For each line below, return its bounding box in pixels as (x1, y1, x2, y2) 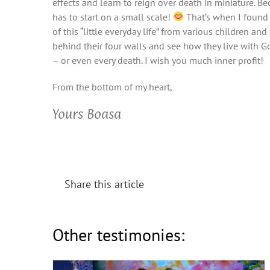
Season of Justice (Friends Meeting (78, 186, 240, 200)
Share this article (64, 177, 144, 192)
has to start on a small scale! (52, 10, 173, 23)
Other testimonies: (52, 224, 184, 246)
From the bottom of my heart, (52, 80, 172, 93)
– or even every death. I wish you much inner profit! (52, 54, 263, 66)
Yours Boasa (52, 105, 121, 122)
